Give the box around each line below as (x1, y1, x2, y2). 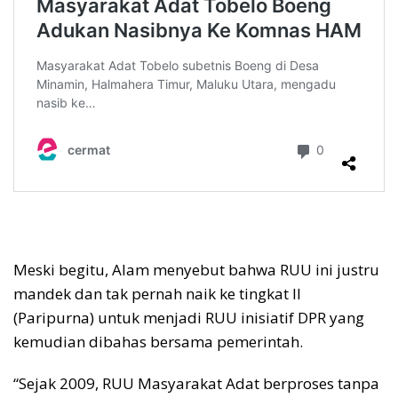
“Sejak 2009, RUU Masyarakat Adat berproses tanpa (13, 372, 379, 394)
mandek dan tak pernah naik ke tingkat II (13, 283, 301, 304)
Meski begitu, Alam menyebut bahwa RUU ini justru (13, 259, 379, 280)
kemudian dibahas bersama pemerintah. (13, 330, 303, 352)
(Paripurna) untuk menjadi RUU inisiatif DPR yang (13, 306, 364, 328)
